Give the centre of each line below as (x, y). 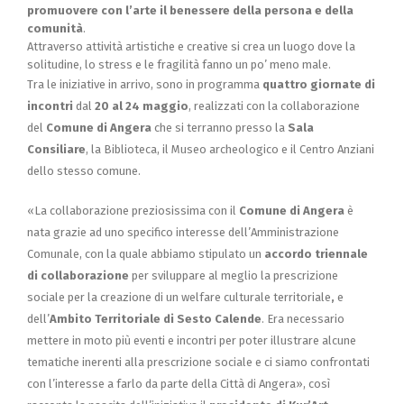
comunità (55, 28)
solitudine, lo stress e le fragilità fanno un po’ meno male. (179, 64)
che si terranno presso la (220, 127)
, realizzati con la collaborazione (274, 106)
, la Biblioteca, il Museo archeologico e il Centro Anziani (230, 149)
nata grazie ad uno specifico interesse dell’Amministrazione (183, 232)
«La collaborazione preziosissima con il (133, 210)
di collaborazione (78, 275)
